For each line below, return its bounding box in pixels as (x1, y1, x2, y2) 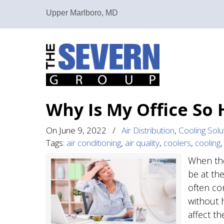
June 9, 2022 (59, 124, 106, 136)
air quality (125, 137, 159, 148)
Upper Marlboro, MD (46, 8, 118, 17)
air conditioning (66, 137, 121, 148)
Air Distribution (121, 124, 174, 136)
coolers (163, 137, 191, 148)
